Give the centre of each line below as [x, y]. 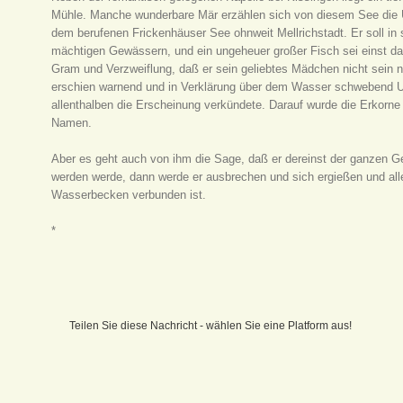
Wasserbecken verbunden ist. [129, 194]
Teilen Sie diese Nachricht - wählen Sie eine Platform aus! [211, 325]
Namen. [72, 122]
